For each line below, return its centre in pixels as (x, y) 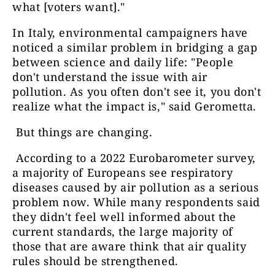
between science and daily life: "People (123, 62)
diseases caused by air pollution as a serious (136, 187)
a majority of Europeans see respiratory (123, 172)
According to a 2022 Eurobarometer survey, (136, 157)
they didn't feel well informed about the (124, 216)
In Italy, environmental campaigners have (130, 32)
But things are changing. (86, 132)
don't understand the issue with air (110, 76)
